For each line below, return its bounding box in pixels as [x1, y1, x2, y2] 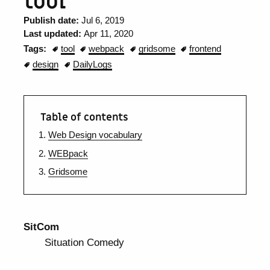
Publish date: [24, 15, 82, 25]
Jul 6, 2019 [81, 15, 125, 25]
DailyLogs [72, 59, 112, 69]
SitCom [24, 220, 60, 233]
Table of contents [40, 110, 128, 125]
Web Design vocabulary [48, 130, 142, 140]
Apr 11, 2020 [84, 28, 134, 39]
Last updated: [24, 28, 84, 39]
